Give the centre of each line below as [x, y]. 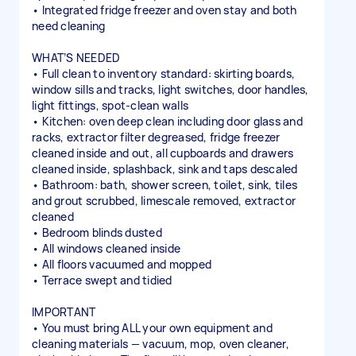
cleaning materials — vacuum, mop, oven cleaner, [161, 344]
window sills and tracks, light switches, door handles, [170, 89]
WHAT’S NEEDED [76, 58]
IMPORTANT [64, 312]
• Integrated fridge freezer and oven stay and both [164, 10]
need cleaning [69, 26]
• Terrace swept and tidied [102, 280]
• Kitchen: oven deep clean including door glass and [167, 121]
